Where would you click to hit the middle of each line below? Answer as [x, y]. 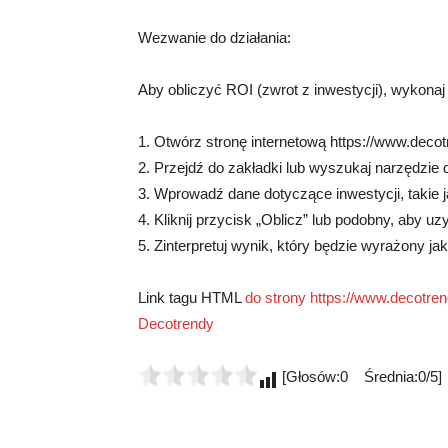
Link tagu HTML [191, 298]
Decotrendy [176, 324]
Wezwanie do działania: [214, 38]
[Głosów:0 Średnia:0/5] [360, 377]
